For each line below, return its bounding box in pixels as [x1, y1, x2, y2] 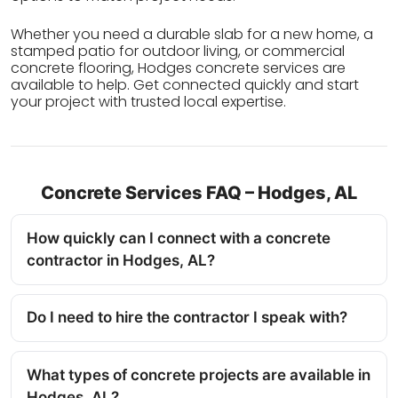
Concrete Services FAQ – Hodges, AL [41, 182, 357, 204]
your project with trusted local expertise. [11, 92, 286, 113]
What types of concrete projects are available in [27, 365, 370, 384]
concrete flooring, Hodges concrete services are [11, 58, 346, 79]
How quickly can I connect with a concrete [27, 229, 330, 248]
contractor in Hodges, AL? [27, 251, 215, 270]
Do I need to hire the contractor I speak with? [27, 308, 347, 327]
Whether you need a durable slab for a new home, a [11, 24, 373, 45]
